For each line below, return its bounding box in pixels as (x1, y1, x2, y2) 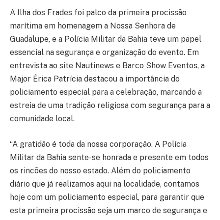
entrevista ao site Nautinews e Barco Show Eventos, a (10, 61, 205, 71)
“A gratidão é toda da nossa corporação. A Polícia (10, 139, 187, 149)
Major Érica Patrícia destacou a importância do (10, 74, 180, 84)
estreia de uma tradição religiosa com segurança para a (10, 101, 210, 110)
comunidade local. (10, 114, 75, 124)
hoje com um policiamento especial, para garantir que (10, 192, 204, 202)
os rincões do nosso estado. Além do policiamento (10, 166, 191, 176)
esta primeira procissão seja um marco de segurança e (10, 206, 207, 216)
